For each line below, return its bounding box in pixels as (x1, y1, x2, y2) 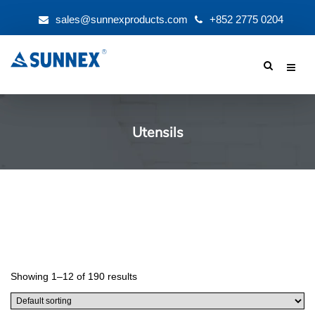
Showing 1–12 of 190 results (11, 271, 137, 282)
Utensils (131, 123, 184, 142)
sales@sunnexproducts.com (56, 13, 188, 25)
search (117, 86, 149, 98)
